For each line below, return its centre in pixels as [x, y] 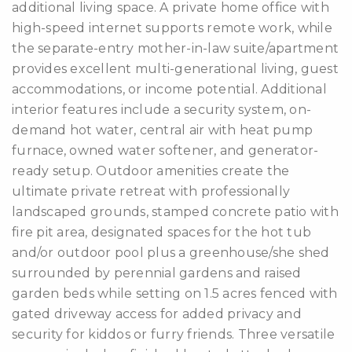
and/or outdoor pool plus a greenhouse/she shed [171, 253]
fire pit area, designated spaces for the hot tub [161, 232]
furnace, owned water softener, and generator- [165, 150]
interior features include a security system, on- [161, 110]
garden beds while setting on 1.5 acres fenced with [175, 293]
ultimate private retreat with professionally [151, 191]
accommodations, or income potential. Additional [169, 89]
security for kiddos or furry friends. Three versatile [174, 334]
